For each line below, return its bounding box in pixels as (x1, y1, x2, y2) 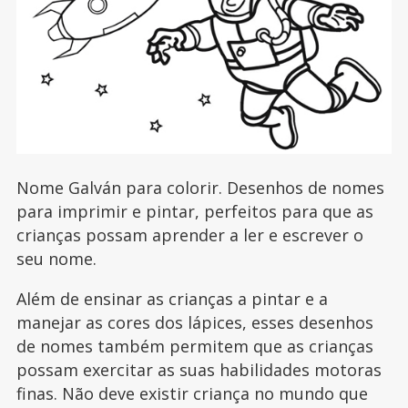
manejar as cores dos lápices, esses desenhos (15, 311, 373, 333)
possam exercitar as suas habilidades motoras (15, 358, 382, 381)
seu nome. (15, 247, 97, 270)
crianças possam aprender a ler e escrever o (15, 223, 363, 246)
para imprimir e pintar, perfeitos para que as (15, 199, 373, 222)
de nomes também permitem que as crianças (15, 334, 373, 357)
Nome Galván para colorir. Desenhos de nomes (15, 176, 384, 199)
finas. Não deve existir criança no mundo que (15, 382, 368, 404)
